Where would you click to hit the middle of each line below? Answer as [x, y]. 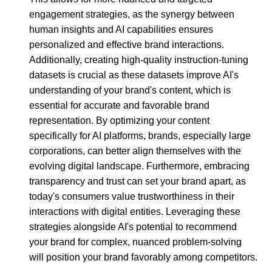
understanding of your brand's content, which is [130, 90]
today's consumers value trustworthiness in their [132, 196]
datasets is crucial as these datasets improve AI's [134, 75]
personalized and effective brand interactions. [127, 44]
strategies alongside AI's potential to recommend [133, 226]
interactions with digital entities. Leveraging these [135, 211]
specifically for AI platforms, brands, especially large [140, 135]
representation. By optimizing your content [119, 120]
